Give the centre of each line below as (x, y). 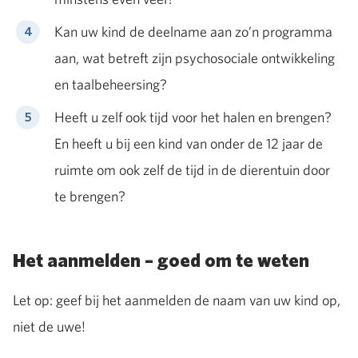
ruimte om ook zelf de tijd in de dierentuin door (192, 169)
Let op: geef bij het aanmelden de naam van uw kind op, (177, 300)
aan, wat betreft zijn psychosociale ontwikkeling (195, 58)
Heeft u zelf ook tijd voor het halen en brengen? (193, 117)
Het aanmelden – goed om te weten (161, 261)
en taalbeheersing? (111, 84)
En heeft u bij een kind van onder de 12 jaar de (189, 143)
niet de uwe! (50, 326)
